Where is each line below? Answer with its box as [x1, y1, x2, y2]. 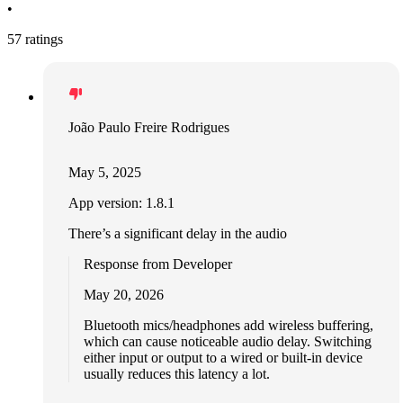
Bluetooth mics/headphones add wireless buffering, [84, 317, 373, 333]
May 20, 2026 [84, 286, 164, 302]
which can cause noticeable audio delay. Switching [84, 333, 372, 349]
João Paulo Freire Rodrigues [68, 119, 229, 135]
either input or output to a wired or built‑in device [84, 349, 363, 365]
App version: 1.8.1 [68, 194, 175, 210]
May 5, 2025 [68, 164, 141, 180]
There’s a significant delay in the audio [68, 225, 287, 241]
